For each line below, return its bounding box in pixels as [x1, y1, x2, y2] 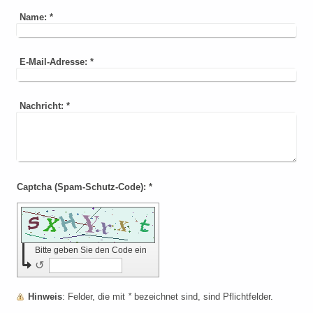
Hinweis [28, 291, 62, 302]
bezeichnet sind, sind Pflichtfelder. [131, 291, 273, 302]
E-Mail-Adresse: [20, 56, 87, 67]
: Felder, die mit [68, 291, 128, 302]
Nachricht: [20, 100, 64, 111]
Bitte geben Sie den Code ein [35, 245, 149, 255]
